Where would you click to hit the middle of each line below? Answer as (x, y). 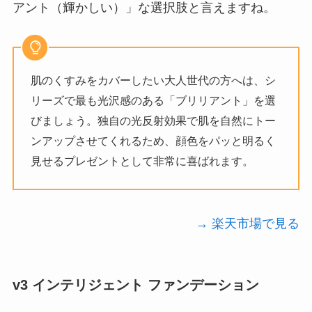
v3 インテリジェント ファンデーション (135, 285)
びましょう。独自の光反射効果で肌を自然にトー (154, 121)
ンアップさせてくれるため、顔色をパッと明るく (154, 141)
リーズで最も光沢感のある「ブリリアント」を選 (154, 101)
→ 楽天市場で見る (248, 223)
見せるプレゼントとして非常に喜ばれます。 (142, 161)
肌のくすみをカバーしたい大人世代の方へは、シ (154, 80)
